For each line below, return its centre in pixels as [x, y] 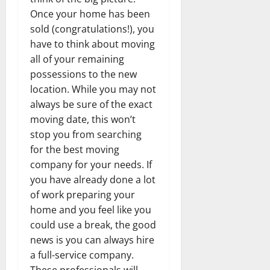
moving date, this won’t [83, 119]
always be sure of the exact [91, 104]
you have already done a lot [93, 179]
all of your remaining [77, 59]
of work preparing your [83, 194]
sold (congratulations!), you [92, 29]
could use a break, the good [93, 224]
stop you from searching [86, 134]
